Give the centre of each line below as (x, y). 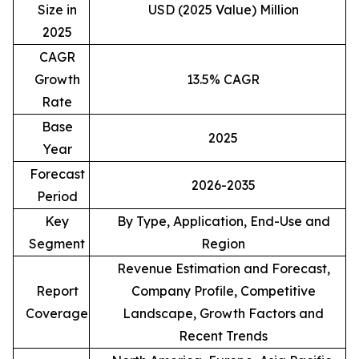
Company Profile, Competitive (223, 290)
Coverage (57, 313)
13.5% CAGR (223, 79)
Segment (57, 243)
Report (57, 290)
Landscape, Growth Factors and (223, 313)
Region (223, 243)
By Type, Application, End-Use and (223, 221)
